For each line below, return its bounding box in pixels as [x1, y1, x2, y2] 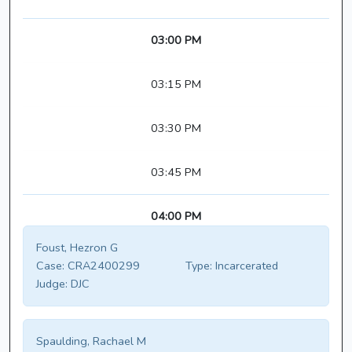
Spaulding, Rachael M [36, 333, 146, 350]
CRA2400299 [64, 258, 140, 274]
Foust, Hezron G [36, 240, 118, 256]
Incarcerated [212, 258, 278, 274]
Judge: [36, 276, 68, 292]
